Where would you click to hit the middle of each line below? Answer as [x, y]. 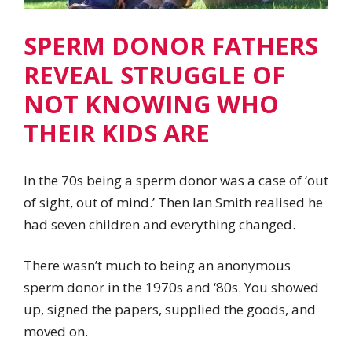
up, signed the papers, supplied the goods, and [170, 310]
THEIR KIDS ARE [117, 132]
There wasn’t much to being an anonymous [157, 266]
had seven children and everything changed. [159, 225]
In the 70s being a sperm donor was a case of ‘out [176, 181]
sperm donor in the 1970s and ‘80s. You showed [171, 288]
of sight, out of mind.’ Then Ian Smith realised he [173, 203]
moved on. [56, 332]
